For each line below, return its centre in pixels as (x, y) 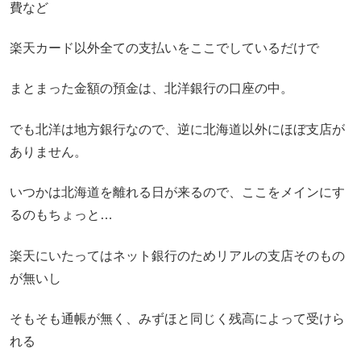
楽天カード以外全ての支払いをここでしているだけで (164, 48)
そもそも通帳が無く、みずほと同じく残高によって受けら (177, 318)
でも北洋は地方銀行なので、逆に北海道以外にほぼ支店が (177, 129)
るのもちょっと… (61, 215)
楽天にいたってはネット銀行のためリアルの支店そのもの (177, 255)
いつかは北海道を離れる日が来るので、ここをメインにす (177, 193)
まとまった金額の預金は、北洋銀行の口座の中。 (151, 89)
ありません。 (48, 151)
